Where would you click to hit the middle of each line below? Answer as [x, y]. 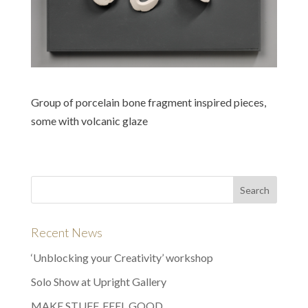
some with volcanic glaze [89, 121]
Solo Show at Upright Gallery [98, 282]
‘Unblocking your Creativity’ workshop [122, 258]
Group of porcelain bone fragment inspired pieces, [148, 102]
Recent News [66, 233]
